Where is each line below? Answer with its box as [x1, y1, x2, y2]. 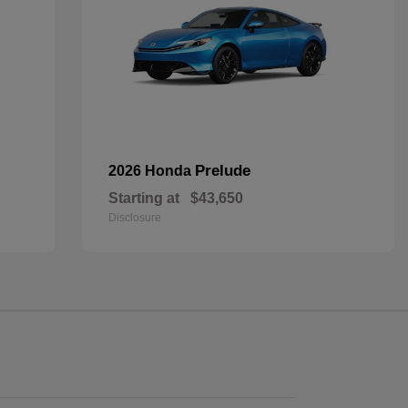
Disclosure [107, 211, 161, 224]
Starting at [107, 190, 179, 206]
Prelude [194, 162, 250, 179]
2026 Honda [107, 163, 195, 178]
